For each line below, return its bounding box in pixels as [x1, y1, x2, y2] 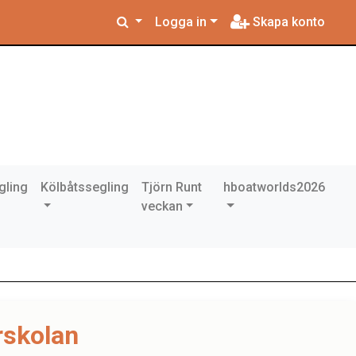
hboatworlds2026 [223, 180, 325, 195]
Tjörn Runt [141, 180, 202, 195]
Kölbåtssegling [40, 180, 129, 195]
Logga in [155, 14, 207, 29]
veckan [141, 199, 183, 214]
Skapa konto [250, 14, 325, 29]
